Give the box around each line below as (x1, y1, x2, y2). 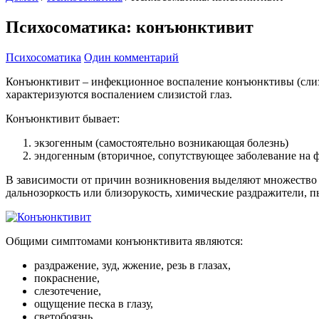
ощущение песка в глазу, (34, 297, 153, 310)
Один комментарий (84, 51, 179, 63)
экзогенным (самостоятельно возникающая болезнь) (34, 136, 288, 149)
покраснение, (34, 271, 100, 284)
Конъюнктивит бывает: (6, 112, 120, 125)
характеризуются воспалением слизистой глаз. (6, 88, 232, 100)
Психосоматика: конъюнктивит (6, 17, 253, 36)
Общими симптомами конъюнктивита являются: (6, 234, 243, 247)
